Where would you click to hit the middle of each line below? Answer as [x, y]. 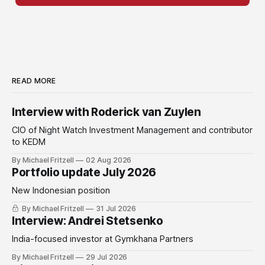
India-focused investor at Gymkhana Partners [103, 239]
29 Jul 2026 [106, 257]
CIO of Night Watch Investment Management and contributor [132, 130]
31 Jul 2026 [116, 209]
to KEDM [29, 142]
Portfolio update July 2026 [84, 173]
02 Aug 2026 [109, 160]
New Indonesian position [61, 191]
